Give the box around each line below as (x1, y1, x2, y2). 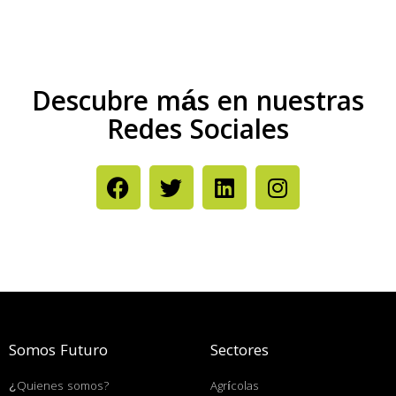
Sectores (210, 339, 269, 366)
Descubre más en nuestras (31, 82, 364, 128)
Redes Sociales (106, 110, 289, 156)
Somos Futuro (9, 339, 108, 366)
